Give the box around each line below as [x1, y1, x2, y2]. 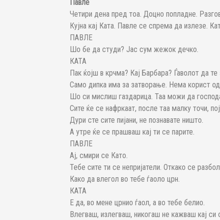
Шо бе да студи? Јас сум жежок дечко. [70, 45, 198, 55]
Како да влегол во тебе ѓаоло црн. [70, 174, 180, 184]
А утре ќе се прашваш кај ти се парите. [70, 127, 194, 137]
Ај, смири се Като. [70, 151, 128, 161]
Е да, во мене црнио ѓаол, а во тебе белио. [70, 198, 205, 208]
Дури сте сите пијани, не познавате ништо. [70, 115, 203, 125]
